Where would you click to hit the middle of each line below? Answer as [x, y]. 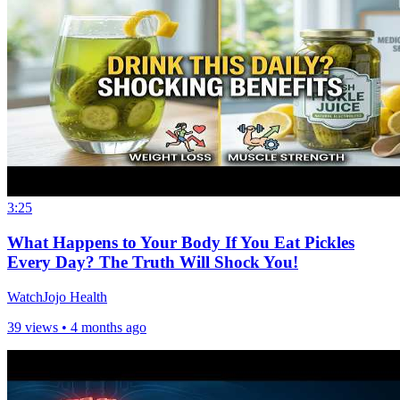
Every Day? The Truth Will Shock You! [153, 262]
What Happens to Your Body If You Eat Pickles [181, 242]
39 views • [39, 327]
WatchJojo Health [57, 296]
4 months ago [108, 327]
